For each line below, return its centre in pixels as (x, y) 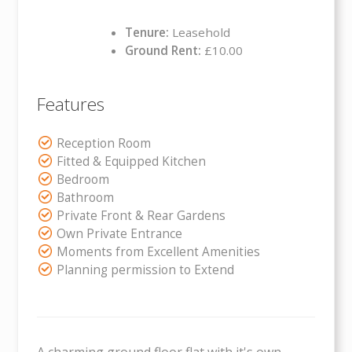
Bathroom (86, 197)
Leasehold (200, 32)
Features (71, 104)
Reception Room (104, 143)
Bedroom (83, 179)
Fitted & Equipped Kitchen (132, 161)
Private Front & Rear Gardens (141, 215)
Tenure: (147, 32)
